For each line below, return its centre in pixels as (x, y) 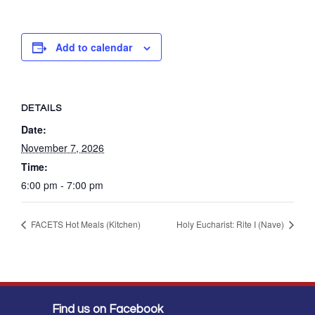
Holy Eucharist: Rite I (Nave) (231, 224)
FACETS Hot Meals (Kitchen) (85, 224)
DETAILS (41, 109)
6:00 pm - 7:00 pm (62, 185)
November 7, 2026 (63, 148)
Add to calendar (94, 47)
